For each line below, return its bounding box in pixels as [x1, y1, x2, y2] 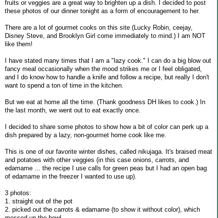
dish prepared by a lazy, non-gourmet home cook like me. [5, 131, 166, 139]
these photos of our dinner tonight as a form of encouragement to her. [5, 7, 200, 15]
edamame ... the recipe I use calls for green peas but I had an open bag [5, 164, 207, 172]
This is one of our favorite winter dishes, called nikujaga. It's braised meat [5, 148, 212, 156]
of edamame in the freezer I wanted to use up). [5, 173, 137, 181]
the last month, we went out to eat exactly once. [5, 107, 141, 114]
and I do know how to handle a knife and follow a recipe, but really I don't [5, 73, 209, 81]
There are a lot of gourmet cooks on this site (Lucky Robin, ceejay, [5, 24, 193, 32]
